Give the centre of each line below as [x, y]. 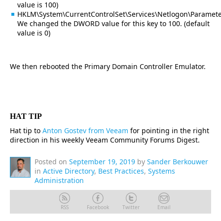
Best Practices [121, 171]
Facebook [98, 207]
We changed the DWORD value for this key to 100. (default [113, 24]
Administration [59, 181]
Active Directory [69, 171]
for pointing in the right [169, 131]
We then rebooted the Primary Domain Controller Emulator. [108, 67]
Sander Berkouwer [178, 162]
